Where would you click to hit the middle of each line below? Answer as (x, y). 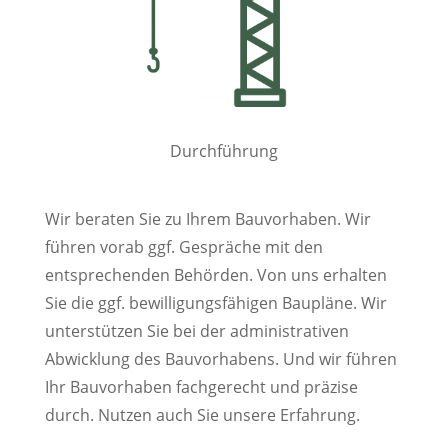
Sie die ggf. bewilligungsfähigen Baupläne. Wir (215, 303)
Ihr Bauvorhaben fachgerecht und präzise (201, 387)
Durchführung (223, 151)
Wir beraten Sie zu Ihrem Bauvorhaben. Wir (207, 219)
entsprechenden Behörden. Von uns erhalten (215, 275)
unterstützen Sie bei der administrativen (196, 331)
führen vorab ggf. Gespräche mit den (183, 247)
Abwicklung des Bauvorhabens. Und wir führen (220, 359)
